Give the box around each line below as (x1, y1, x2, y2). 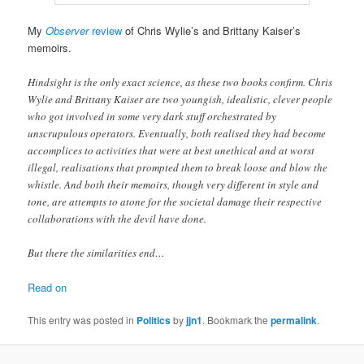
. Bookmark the (202, 312, 271, 327)
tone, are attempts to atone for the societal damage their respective (28, 193, 323, 209)
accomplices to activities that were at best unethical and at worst (28, 142, 315, 158)
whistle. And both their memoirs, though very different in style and (28, 176, 319, 192)
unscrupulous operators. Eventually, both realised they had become (28, 125, 327, 141)
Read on (28, 279, 67, 295)
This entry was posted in (28, 312, 137, 327)
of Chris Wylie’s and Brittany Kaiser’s (122, 23, 301, 39)
